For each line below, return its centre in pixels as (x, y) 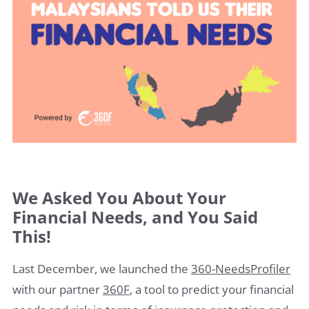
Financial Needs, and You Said (135, 217)
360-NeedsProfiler (241, 268)
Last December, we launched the (102, 268)
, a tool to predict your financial (212, 289)
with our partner (58, 289)
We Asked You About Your (119, 197)
